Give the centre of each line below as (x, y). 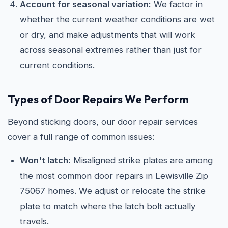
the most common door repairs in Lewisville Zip (114, 176)
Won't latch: (45, 160)
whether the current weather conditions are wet (117, 19)
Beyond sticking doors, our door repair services (103, 122)
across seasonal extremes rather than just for (111, 50)
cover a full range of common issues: (81, 137)
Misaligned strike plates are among (142, 160)
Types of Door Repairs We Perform (98, 99)
